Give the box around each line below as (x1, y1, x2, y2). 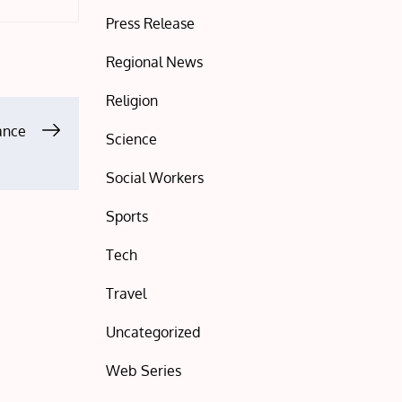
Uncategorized (106, 323, 201, 341)
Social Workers (106, 169, 205, 187)
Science (106, 130, 158, 148)
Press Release (106, 14, 196, 32)
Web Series (106, 362, 182, 380)
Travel (106, 284, 147, 302)
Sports (106, 207, 149, 225)
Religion (106, 92, 159, 109)
